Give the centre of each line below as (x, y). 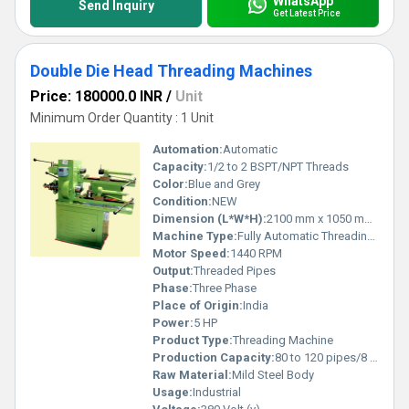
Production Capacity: (214, 357)
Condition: (182, 201)
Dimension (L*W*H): (210, 219)
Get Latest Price (306, 13)
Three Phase (225, 288)
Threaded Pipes (235, 271)
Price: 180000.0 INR (96, 96)
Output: (173, 271)
